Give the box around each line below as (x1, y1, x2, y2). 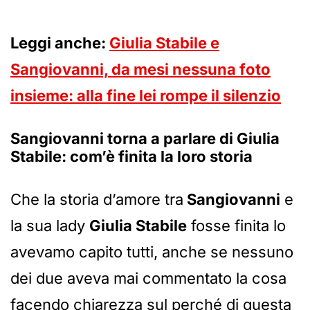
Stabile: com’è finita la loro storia (10, 147, 253, 166)
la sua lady (10, 217, 89, 235)
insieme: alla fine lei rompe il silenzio (10, 86, 281, 105)
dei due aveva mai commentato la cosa (10, 269, 286, 288)
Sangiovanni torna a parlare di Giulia (10, 129, 280, 148)
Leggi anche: (10, 34, 109, 53)
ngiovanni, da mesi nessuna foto (29, 60, 271, 79)
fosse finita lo (187, 217, 286, 235)
